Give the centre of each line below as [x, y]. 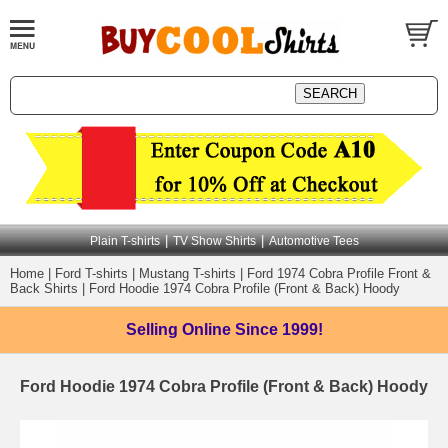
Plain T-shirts [124, 241]
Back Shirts [44, 288]
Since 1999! [278, 329]
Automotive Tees [313, 241]
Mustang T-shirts [187, 273]
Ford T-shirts [91, 273]
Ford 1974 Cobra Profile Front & [339, 273]
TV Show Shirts [214, 241]
